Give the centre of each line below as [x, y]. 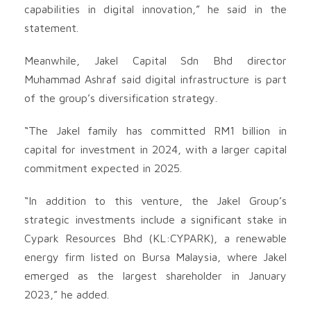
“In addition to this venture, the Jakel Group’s [155, 200]
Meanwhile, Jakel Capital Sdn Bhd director [155, 60]
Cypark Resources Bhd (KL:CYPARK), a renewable [155, 238]
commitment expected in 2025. [103, 168]
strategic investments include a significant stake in [155, 219]
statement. [51, 27]
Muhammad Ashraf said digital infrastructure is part [155, 79]
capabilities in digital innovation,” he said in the [155, 9]
